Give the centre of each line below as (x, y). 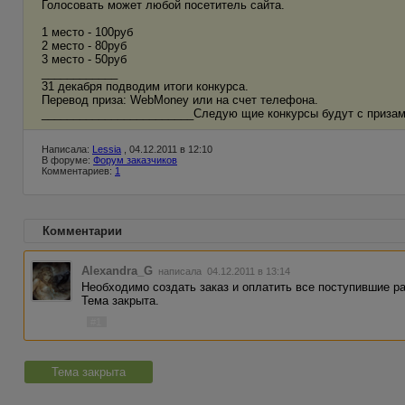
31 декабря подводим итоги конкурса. (145, 86)
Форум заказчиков (135, 160)
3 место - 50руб (84, 59)
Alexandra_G (118, 271)
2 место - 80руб (84, 46)
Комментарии (82, 231)
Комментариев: (78, 171)
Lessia (107, 149)
